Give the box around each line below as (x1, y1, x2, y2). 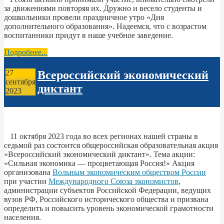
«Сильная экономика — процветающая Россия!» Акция (4, 158, 194, 167)
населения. (4, 212, 41, 221)
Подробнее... (4, 47, 47, 56)
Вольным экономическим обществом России (52, 167, 206, 176)
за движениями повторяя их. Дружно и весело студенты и (4, 3, 202, 12)
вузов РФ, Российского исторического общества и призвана (4, 194, 208, 203)
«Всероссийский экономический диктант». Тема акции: (4, 149, 195, 158)
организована (4, 167, 52, 176)
